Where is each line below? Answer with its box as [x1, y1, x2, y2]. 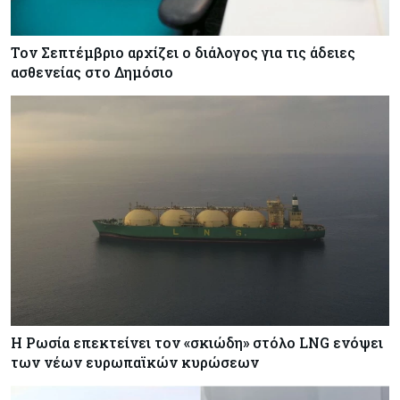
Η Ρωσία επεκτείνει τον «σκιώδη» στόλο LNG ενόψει [11, 332, 383, 352]
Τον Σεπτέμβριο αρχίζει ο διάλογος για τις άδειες [11, 43, 355, 62]
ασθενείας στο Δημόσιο [11, 62, 173, 82]
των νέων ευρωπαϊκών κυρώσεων [11, 352, 259, 371]
